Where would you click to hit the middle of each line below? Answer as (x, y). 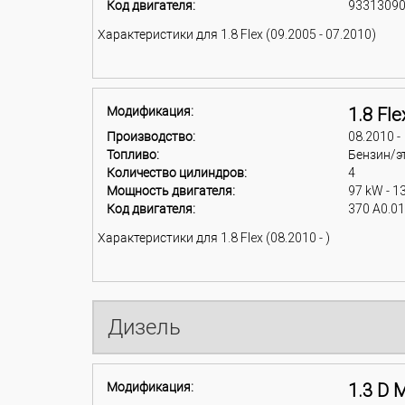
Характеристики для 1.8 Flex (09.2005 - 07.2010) (237, 34)
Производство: (151, 137)
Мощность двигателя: (171, 191)
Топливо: (133, 155)
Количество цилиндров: (177, 173)
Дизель (144, 327)
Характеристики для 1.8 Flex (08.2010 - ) (214, 238)
